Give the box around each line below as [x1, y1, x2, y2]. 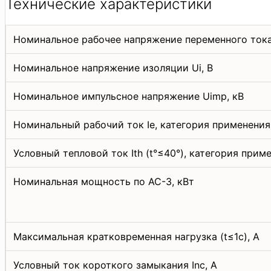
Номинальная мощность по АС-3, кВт [13, 175, 194, 188]
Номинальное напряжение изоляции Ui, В [13, 61, 213, 74]
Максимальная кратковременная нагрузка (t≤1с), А [13, 230, 260, 243]
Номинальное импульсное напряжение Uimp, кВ [13, 90, 244, 102]
